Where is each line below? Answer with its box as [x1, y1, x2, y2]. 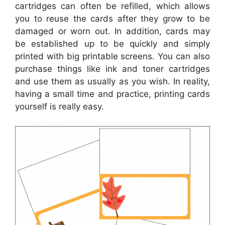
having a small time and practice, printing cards [15, 89, 210, 99]
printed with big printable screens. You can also [15, 51, 210, 62]
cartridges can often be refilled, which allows [15, 1, 210, 12]
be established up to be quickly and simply [15, 39, 210, 49]
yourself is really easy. [15, 101, 104, 112]
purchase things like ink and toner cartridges [15, 64, 210, 74]
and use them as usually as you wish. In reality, [15, 76, 210, 87]
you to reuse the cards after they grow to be [15, 14, 210, 24]
